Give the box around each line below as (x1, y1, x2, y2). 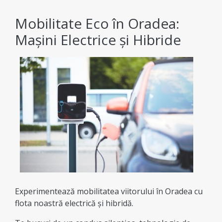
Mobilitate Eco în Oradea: (15, 13, 179, 33)
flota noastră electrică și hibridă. (15, 197, 133, 209)
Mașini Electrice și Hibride (15, 30, 181, 49)
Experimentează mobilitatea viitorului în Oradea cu (15, 185, 203, 197)
